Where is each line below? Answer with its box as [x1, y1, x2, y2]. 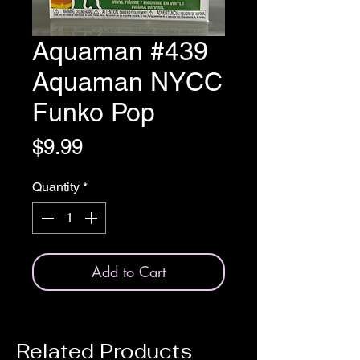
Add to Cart [92, 262, 166, 282]
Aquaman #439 [32, 36, 208, 67]
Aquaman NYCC [32, 67, 223, 97]
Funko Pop [32, 97, 155, 128]
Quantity [32, 179, 80, 195]
